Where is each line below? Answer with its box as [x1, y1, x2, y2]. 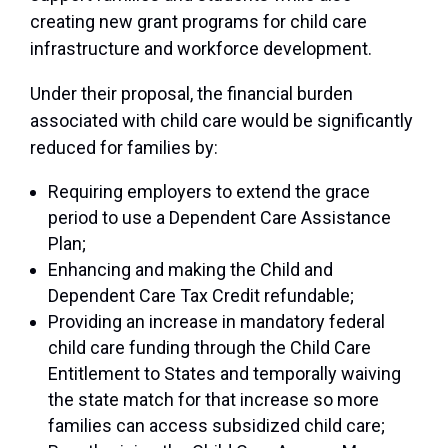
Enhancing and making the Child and [48, 259, 333, 281]
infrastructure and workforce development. [30, 38, 372, 60]
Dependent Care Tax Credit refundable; [48, 285, 354, 307]
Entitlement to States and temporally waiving [48, 363, 401, 385]
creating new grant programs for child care [30, 11, 367, 33]
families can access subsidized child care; [48, 415, 385, 437]
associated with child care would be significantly [30, 110, 413, 132]
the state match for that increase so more [48, 389, 379, 411]
